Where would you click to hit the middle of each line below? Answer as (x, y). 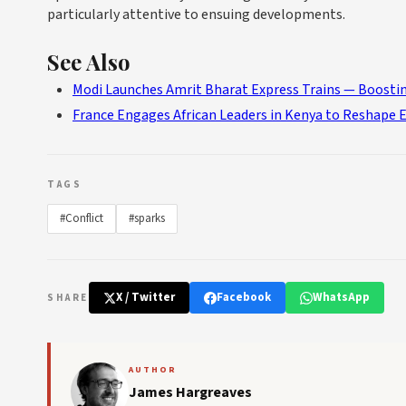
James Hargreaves (190, 393)
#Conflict (82, 219)
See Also (89, 62)
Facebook (243, 298)
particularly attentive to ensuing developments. (196, 15)
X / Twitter (145, 298)
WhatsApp (341, 298)
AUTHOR (153, 370)
